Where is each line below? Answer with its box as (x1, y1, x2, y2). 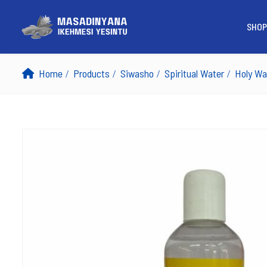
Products (73, 67, 110, 80)
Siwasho (120, 67, 154, 80)
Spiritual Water (164, 67, 224, 80)
